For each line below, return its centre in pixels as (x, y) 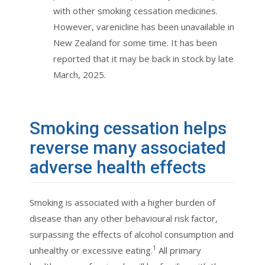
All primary (179, 251)
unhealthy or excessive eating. (91, 251)
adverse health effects (118, 167)
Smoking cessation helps (128, 128)
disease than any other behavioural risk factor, (124, 219)
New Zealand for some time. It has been (135, 43)
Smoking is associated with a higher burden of (122, 203)
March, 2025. (80, 75)
